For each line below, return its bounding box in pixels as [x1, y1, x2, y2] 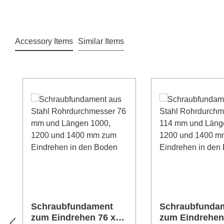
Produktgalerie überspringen [22, 67, 123, 75]
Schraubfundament [31, 201, 113, 211]
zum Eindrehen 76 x [31, 212, 115, 222]
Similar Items [78, 37, 124, 45]
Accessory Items [15, 37, 73, 45]
